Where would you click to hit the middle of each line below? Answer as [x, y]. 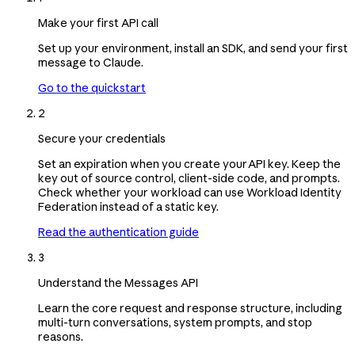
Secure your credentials [102, 138]
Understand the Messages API [118, 282]
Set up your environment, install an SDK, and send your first [193, 48]
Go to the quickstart [92, 88]
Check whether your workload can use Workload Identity [190, 192]
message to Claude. [91, 62]
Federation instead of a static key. [128, 206]
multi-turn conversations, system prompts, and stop [175, 322]
